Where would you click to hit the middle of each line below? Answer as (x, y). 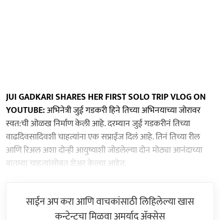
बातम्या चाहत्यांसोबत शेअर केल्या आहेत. (66, 163)
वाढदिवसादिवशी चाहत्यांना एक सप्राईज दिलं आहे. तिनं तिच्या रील (103, 137)
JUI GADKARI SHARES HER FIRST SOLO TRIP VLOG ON (106, 97)
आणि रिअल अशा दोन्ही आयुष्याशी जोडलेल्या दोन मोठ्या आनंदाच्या (104, 150)
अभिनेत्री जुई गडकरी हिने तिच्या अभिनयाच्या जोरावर (123, 110)
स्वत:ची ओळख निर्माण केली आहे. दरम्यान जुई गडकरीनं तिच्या (98, 124)
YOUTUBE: (25, 110)
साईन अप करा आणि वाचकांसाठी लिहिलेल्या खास (110, 202)
